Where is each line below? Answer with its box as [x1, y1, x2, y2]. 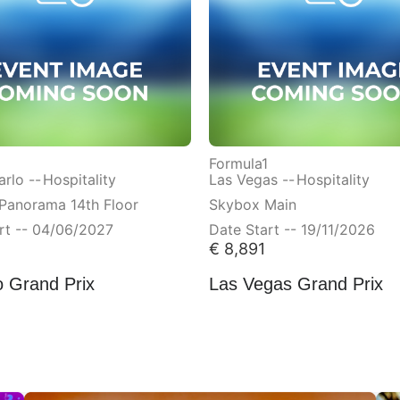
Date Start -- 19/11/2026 [209, 218, 375, 237]
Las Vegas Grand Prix [209, 272, 383, 293]
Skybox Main [209, 193, 296, 212]
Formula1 [209, 152, 268, 171]
